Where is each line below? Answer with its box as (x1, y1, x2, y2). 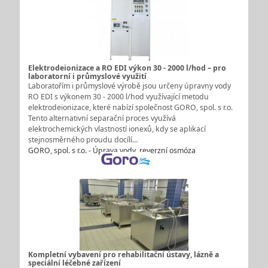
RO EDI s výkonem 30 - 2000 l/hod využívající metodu (28, 91, 209, 102)
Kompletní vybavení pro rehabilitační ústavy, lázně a (28, 249, 219, 260)
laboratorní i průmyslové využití (28, 71, 147, 81)
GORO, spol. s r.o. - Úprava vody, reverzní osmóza (28, 145, 196, 156)
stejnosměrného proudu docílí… (28, 134, 138, 145)
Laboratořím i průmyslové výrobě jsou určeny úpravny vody (28, 80, 231, 91)
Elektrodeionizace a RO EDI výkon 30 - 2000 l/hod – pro (28, 62, 226, 73)
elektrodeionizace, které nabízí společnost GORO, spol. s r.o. (28, 102, 233, 112)
